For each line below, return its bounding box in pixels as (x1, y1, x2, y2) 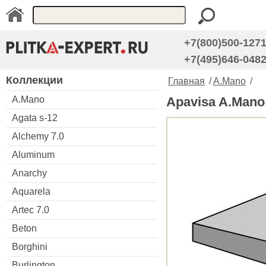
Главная (168, 76, 205, 86)
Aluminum (12, 149, 55, 160)
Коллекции (6, 74, 63, 86)
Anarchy (12, 167, 47, 178)
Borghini (12, 241, 47, 252)
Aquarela (12, 186, 50, 197)
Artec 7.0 (12, 204, 49, 215)
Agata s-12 (12, 112, 58, 123)
